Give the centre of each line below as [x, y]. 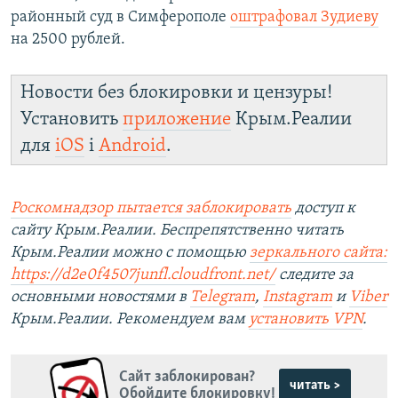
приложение [177, 119]
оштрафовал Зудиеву [304, 17]
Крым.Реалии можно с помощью [130, 252]
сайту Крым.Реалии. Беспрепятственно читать [177, 230]
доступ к [323, 208]
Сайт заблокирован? [187, 378]
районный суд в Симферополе [120, 17]
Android [132, 146]
